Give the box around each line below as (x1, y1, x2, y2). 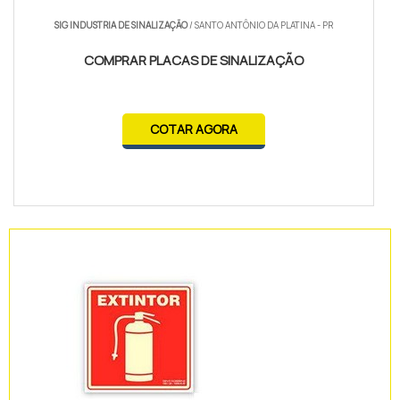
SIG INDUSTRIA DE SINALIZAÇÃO (54, 19, 188, 32)
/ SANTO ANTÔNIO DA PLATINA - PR (187, 19, 334, 32)
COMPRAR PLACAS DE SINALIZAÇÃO (84, 51, 304, 71)
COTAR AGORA (150, 121, 238, 138)
